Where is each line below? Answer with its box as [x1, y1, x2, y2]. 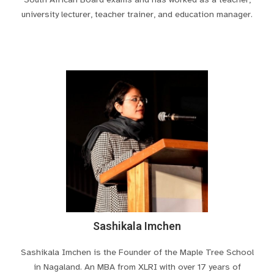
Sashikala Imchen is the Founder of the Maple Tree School [20, 246, 254, 258]
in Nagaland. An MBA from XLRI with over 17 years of [33, 261, 241, 273]
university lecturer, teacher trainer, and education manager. [21, 8, 253, 20]
